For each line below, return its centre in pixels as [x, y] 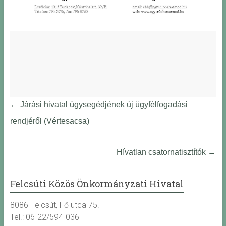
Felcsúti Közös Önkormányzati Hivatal [97, 184]
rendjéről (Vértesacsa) [49, 121]
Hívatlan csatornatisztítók [162, 152]
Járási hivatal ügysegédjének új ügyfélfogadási [103, 105]
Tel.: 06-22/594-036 [44, 217]
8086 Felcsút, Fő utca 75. [54, 205]
